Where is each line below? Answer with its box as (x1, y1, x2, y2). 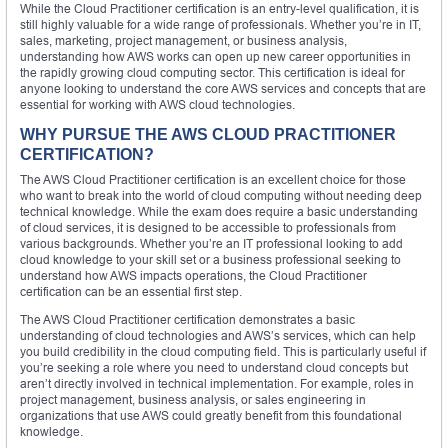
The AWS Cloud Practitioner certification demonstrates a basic (20, 311, 355, 327)
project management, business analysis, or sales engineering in (20, 391, 366, 407)
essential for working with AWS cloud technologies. (20, 96, 295, 112)
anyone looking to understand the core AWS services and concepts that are (20, 80, 426, 96)
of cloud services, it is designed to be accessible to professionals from (20, 219, 396, 235)
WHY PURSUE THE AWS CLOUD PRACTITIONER (20, 125, 396, 143)
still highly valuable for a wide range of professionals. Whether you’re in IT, (20, 16, 421, 32)
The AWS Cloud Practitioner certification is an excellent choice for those (20, 171, 406, 187)
